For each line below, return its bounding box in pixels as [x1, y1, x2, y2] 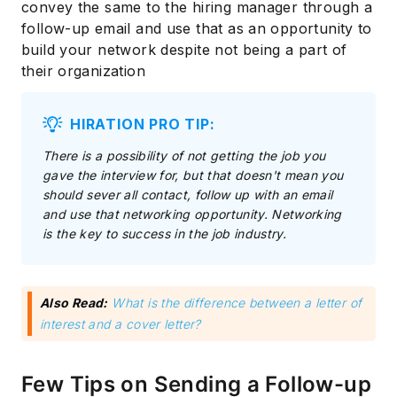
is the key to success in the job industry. [43, 225, 287, 241]
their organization [21, 61, 145, 80]
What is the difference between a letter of [112, 294, 362, 310]
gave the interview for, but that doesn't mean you [43, 167, 344, 183]
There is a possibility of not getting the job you [43, 147, 326, 163]
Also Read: [40, 294, 108, 310]
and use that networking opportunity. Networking [43, 206, 342, 222]
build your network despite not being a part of [21, 40, 347, 58]
